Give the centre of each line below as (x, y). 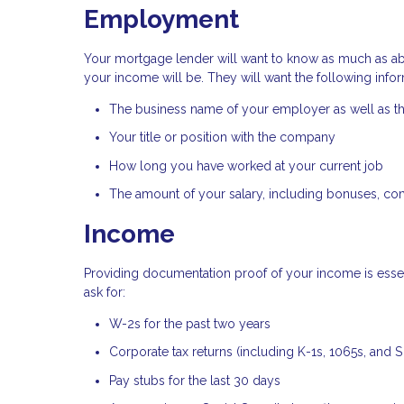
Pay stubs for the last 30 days (195, 380)
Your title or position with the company (222, 138)
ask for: (105, 292)
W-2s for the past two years (190, 323)
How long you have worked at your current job (246, 165)
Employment (165, 20)
